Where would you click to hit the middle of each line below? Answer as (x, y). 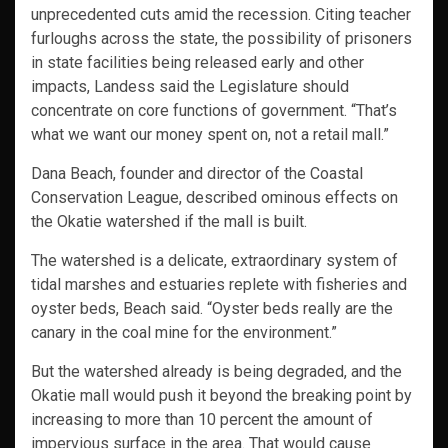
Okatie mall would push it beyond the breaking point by (221, 396)
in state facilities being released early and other (197, 63)
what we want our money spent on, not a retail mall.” (210, 135)
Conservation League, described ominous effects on (214, 198)
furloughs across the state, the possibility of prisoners (221, 39)
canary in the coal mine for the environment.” (184, 333)
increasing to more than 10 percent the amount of (202, 420)
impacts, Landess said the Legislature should (190, 87)
